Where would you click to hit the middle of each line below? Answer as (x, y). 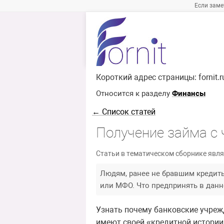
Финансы (189, 94)
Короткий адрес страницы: (147, 77)
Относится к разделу (134, 94)
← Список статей (124, 112)
